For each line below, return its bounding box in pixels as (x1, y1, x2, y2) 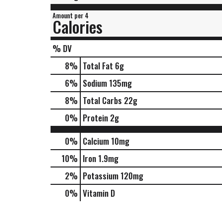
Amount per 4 (53, 10, 89, 20)
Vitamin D (83, 187, 115, 199)
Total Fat (83, 59, 113, 72)
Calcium (83, 135, 109, 147)
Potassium (83, 169, 118, 182)
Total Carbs (83, 94, 122, 107)
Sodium (83, 77, 107, 89)
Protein (83, 111, 108, 124)
